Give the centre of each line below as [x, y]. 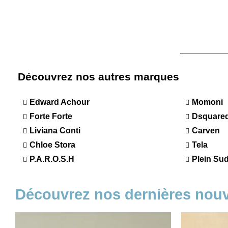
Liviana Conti [55, 131]
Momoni [207, 102]
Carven [206, 131]
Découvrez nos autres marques [98, 77]
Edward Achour [60, 102]
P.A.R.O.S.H [52, 159]
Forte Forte [51, 117]
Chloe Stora [52, 145]
